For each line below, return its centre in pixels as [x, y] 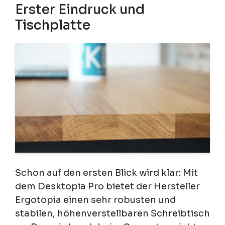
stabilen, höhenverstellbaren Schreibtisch [113, 213]
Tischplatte [53, 25]
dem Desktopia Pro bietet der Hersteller [107, 186]
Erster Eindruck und [80, 10]
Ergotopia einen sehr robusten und [95, 200]
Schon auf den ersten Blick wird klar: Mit [106, 173]
